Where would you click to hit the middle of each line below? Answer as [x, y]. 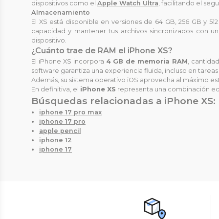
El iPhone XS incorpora [69, 62]
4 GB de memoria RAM [147, 62]
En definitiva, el [56, 89]
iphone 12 [55, 140]
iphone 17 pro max [70, 112]
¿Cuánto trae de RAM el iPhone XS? [102, 51]
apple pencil [60, 131]
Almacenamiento [61, 13]
